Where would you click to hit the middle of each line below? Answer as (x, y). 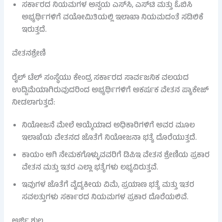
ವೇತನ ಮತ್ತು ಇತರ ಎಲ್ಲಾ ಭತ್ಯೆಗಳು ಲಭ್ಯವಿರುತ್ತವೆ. (90, 168)
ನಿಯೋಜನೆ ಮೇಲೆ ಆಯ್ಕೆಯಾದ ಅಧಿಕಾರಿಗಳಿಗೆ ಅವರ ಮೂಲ (108, 126)
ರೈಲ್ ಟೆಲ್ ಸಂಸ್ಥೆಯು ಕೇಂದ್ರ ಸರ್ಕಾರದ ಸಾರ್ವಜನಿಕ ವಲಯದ (100, 78)
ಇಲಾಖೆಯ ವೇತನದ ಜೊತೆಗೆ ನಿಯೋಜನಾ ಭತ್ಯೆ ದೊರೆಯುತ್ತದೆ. (109, 138)
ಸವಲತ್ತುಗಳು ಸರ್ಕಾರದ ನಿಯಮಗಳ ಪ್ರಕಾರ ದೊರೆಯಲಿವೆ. (105, 197)
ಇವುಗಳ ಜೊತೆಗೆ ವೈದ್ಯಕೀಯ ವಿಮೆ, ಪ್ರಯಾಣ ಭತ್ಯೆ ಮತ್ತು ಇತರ (108, 185)
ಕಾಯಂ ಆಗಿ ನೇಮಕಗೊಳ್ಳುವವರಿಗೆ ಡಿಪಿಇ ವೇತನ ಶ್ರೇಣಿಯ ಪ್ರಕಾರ (115, 155)
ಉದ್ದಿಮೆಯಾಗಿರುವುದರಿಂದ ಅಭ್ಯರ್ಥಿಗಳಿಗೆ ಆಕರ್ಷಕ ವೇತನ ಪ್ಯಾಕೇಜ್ (110, 90)
